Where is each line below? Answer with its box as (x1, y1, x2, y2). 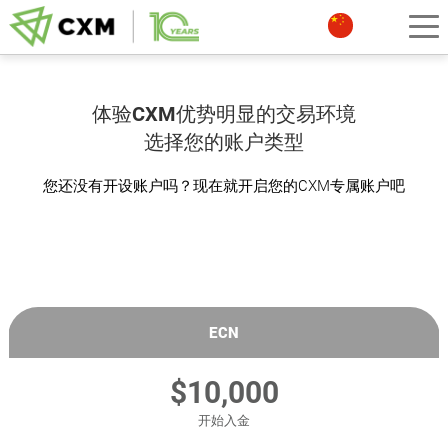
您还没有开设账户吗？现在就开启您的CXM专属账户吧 (43, 175, 405, 195)
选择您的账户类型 (144, 130, 304, 154)
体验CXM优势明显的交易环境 (92, 102, 356, 126)
